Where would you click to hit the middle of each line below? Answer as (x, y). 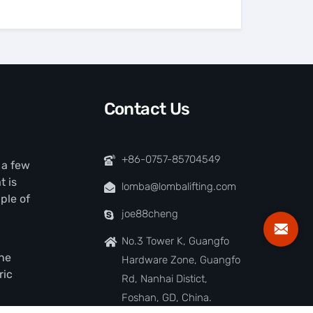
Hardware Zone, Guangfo (181, 260)
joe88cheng (150, 214)
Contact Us (147, 109)
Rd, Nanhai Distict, (164, 279)
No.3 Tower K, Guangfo (175, 241)
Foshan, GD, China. (166, 298)
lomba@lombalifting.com (179, 187)
